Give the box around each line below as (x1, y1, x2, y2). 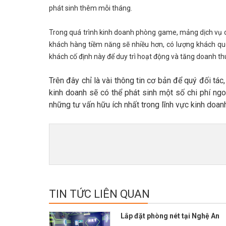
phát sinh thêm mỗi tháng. (49, 4, 132, 12)
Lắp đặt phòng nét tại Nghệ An (121, 211, 219, 220)
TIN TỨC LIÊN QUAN (49, 187, 150, 200)
